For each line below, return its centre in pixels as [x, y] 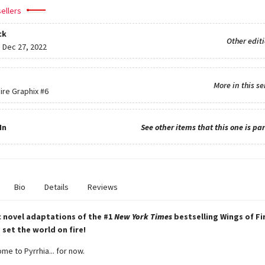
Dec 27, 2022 [24, 47]
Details [56, 187]
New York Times [143, 216]
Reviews [102, 187]
